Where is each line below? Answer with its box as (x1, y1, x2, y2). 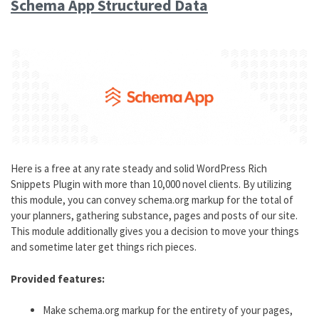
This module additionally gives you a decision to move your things (11, 224, 299, 239)
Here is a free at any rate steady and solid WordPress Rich (11, 162, 267, 176)
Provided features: (11, 271, 105, 286)
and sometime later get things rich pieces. (11, 240, 197, 254)
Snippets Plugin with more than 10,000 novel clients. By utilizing (11, 177, 292, 192)
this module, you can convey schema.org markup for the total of (11, 193, 293, 207)
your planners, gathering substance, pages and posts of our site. (11, 209, 298, 223)
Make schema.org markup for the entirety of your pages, (43, 303, 293, 318)
